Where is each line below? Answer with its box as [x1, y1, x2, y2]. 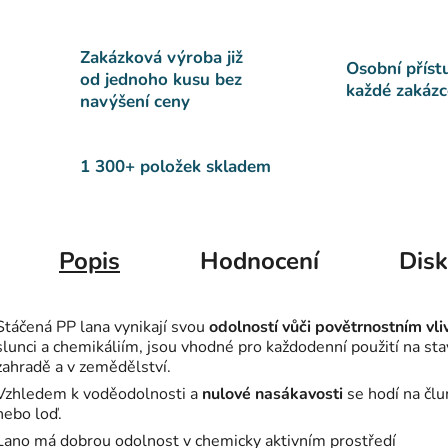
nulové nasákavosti [202, 383, 343, 406]
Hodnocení [200, 245, 319, 278]
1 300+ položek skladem [80, 155, 271, 179]
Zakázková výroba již [80, 46, 243, 70]
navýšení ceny [80, 90, 190, 114]
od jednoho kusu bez [80, 68, 242, 92]
